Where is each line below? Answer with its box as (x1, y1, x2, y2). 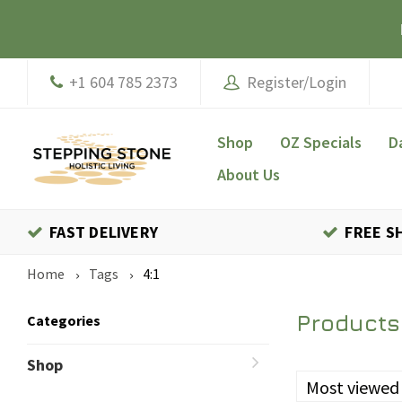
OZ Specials (280, 132, 362, 153)
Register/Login (240, 72, 346, 92)
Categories (27, 311, 100, 329)
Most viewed (306, 376, 399, 398)
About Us (217, 164, 280, 185)
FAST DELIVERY (49, 222, 159, 242)
